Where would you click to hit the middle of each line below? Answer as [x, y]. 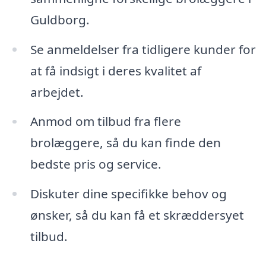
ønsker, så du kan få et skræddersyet [137, 215]
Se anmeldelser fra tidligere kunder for [143, 49]
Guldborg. [60, 19]
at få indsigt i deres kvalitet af [115, 70]
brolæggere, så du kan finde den [125, 143]
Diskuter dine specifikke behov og [128, 194]
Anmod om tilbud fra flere [105, 121]
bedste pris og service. [96, 164]
